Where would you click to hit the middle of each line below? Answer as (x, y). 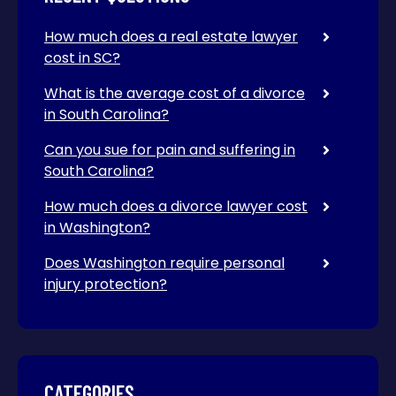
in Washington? (97, 228)
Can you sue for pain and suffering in (170, 150)
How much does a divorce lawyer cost (176, 206)
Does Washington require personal (164, 263)
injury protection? (106, 284)
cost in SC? (82, 58)
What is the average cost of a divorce (175, 93)
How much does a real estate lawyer (171, 37)
